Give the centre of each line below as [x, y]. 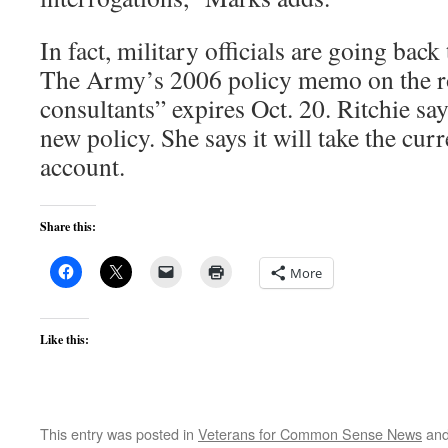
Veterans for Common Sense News [310, 433]
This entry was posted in [119, 433]
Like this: [64, 339]
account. [82, 166]
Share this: [68, 226]
